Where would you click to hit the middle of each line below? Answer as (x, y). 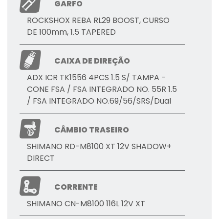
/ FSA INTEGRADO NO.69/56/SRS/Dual (99, 101)
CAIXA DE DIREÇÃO (92, 61)
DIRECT (41, 158)
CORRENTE (76, 187)
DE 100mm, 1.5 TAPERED (71, 32)
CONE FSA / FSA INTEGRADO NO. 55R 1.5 (102, 89)
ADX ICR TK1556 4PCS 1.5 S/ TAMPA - (96, 78)
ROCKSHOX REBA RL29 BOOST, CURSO (98, 21)
